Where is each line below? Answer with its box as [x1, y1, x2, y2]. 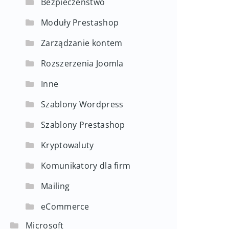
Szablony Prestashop [41, 119, 125, 130]
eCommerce [41, 201, 89, 212]
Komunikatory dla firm [41, 160, 131, 171]
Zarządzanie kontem [41, 37, 123, 49]
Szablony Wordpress [41, 99, 124, 110]
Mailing [41, 180, 70, 192]
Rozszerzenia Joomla [41, 58, 124, 69]
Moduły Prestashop [41, 17, 119, 28]
